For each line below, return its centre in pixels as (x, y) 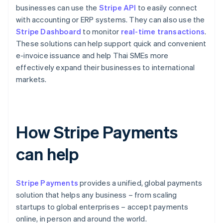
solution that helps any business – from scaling (97, 195)
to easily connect (167, 8)
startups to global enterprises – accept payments (102, 207)
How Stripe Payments (97, 132)
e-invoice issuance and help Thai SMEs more (92, 56)
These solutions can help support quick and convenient (111, 44)
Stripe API (117, 8)
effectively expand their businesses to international (106, 67)
